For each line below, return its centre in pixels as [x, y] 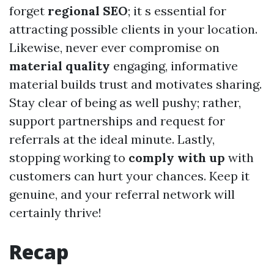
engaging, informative [174, 66]
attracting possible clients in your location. [133, 29]
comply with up [177, 158]
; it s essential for [177, 11]
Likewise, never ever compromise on [114, 48]
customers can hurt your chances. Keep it [129, 176]
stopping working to [69, 158]
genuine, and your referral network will [122, 194]
